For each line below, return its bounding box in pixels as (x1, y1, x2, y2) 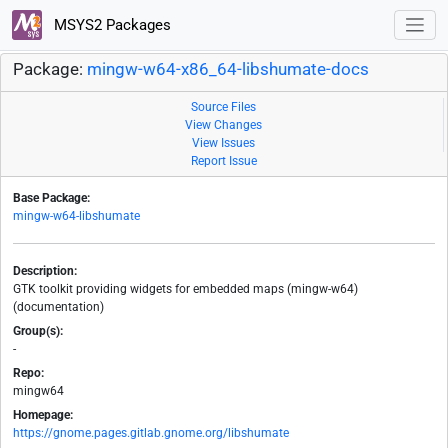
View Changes (185, 118, 262, 133)
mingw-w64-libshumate (13, 209, 140, 224)
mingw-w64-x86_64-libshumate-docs (87, 60, 369, 80)
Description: (13, 264, 77, 279)
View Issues (192, 136, 255, 151)
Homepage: (13, 408, 73, 423)
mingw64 (13, 384, 64, 399)
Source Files (191, 100, 256, 115)
